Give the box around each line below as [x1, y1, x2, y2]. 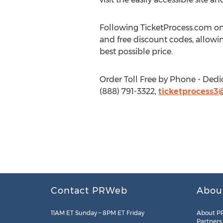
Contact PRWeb [51, 185, 127, 196]
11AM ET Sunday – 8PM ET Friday [51, 209, 144, 217]
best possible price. [99, 47, 173, 56]
